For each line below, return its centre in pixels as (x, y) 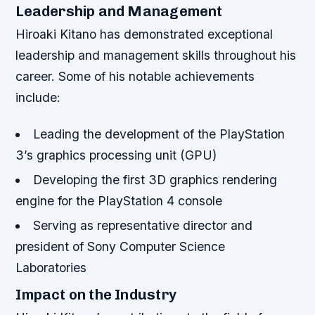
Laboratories (51, 268)
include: (38, 98)
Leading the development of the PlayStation (159, 134)
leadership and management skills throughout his (156, 56)
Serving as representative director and (142, 226)
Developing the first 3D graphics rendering (155, 179)
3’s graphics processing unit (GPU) (116, 155)
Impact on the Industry (96, 295)
